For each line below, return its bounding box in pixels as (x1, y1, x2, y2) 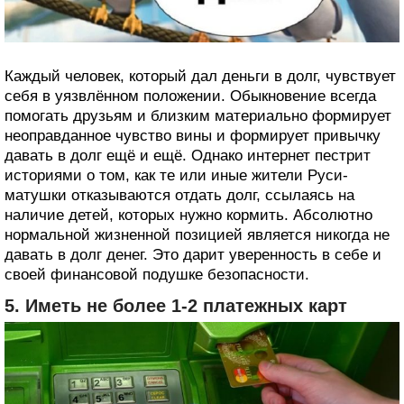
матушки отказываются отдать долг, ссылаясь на (5, 187, 354, 204)
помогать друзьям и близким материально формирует (5, 107, 391, 124)
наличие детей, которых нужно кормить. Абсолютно (5, 207, 372, 224)
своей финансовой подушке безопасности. (5, 266, 309, 283)
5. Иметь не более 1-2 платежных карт (5, 296, 347, 316)
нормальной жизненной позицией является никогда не (5, 226, 390, 243)
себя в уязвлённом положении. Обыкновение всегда (5, 87, 376, 105)
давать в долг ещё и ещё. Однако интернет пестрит (5, 147, 371, 164)
